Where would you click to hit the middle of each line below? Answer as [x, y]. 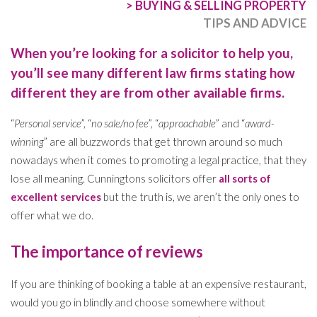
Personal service [48, 123]
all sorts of [245, 178]
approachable [187, 123]
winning [27, 141]
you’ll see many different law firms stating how [153, 72]
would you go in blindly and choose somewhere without [138, 302]
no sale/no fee [120, 123]
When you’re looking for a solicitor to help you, [152, 52]
